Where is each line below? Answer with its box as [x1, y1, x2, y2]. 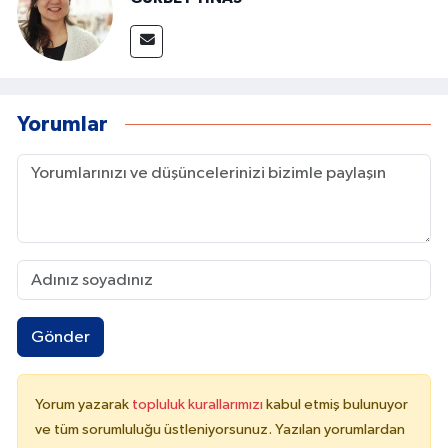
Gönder [30, 328, 90, 346]
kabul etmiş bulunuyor [266, 396, 408, 412]
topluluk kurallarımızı [132, 396, 266, 412]
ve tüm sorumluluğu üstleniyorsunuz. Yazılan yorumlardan [35, 421, 405, 437]
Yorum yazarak [35, 396, 132, 412]
